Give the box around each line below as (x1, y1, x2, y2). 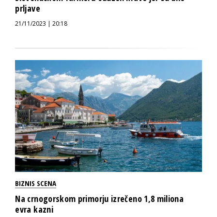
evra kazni (15, 203, 53, 216)
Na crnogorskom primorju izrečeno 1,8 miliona (15, 193, 184, 205)
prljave (15, 2, 40, 14)
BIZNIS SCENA (15, 178, 57, 188)
